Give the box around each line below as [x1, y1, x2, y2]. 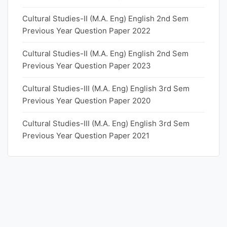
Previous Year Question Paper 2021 [22, 131, 149, 140]
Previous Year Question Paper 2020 [22, 96, 150, 105]
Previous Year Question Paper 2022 [22, 26, 150, 35]
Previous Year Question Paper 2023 [22, 61, 151, 70]
